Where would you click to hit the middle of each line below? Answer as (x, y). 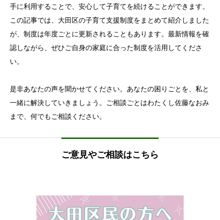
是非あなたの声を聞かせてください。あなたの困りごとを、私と (110, 89)
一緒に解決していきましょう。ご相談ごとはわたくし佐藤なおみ (110, 103)
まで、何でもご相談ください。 (58, 117)
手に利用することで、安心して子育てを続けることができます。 (110, 7)
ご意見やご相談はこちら (110, 155)
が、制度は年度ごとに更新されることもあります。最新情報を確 (110, 34)
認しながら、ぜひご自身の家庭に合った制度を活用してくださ (106, 48)
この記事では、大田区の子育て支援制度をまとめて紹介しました (110, 21)
